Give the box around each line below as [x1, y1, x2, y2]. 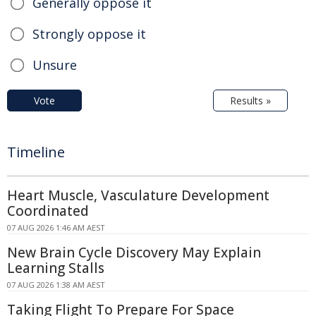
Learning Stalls [7, 259, 104, 278]
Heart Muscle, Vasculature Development [7, 186, 269, 205]
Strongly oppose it [32, 25, 146, 43]
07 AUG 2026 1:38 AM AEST [7, 279, 105, 291]
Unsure [32, 56, 77, 74]
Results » [230, 94, 271, 108]
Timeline [7, 142, 65, 162]
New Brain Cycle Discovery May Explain [7, 243, 261, 262]
